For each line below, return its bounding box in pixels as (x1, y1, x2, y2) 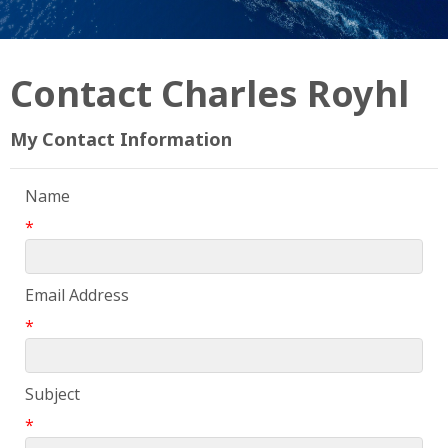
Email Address (25, 284, 129, 307)
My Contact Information (10, 127, 232, 152)
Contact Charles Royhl (10, 69, 409, 119)
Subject (25, 383, 80, 406)
